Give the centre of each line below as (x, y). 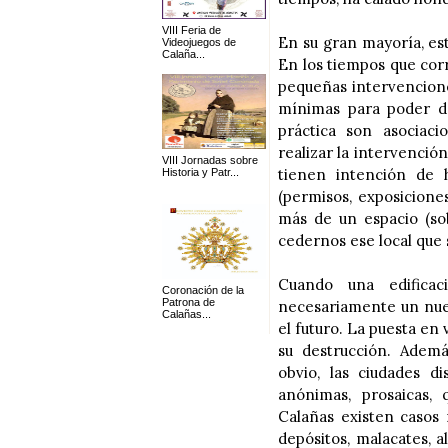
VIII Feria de (191, 30)
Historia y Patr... (200, 172)
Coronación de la (203, 290)
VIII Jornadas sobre (210, 160)
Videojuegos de (199, 42)
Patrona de (188, 302)
